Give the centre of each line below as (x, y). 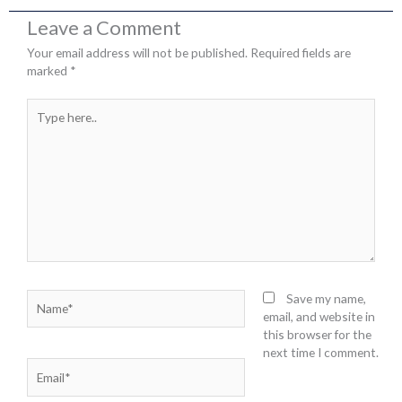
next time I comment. (320, 352)
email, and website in (319, 316)
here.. (41, 124)
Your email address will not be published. (137, 53)
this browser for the (317, 334)
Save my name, (326, 298)
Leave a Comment (104, 28)
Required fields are (301, 53)
